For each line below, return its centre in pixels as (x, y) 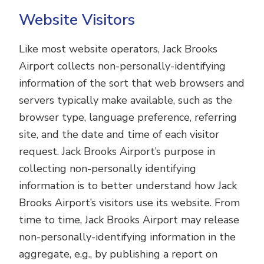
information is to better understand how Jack (128, 186)
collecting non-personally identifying (108, 169)
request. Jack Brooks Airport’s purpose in (117, 151)
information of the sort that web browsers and (132, 83)
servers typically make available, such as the (126, 100)
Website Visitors (77, 20)
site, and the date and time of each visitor (119, 134)
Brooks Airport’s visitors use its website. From (130, 203)
